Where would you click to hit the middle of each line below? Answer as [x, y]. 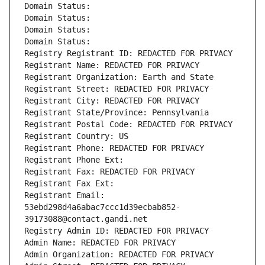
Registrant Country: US [76, 136]
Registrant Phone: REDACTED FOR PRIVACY [114, 148]
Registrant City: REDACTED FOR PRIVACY [112, 101]
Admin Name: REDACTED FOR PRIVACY [100, 243]
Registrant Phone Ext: [74, 160]
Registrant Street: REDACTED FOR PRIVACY [117, 89]
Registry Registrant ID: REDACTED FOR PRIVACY [128, 54]
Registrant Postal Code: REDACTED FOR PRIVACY [128, 125]
